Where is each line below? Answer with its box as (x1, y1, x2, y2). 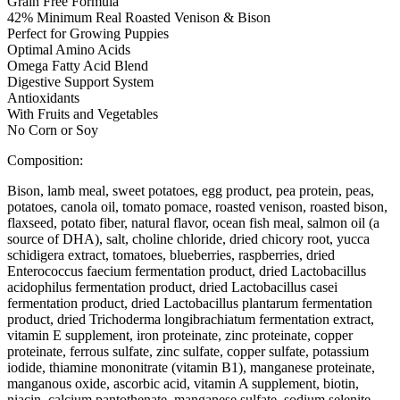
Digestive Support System (7, 73, 154, 89)
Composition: (7, 152, 83, 168)
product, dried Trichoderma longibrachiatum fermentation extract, (7, 311, 374, 327)
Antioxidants (7, 89, 79, 105)
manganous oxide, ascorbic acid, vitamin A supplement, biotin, (7, 375, 359, 391)
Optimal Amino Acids (7, 41, 130, 57)
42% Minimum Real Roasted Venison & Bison (7, 9, 271, 25)
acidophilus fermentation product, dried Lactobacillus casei (7, 279, 337, 295)
